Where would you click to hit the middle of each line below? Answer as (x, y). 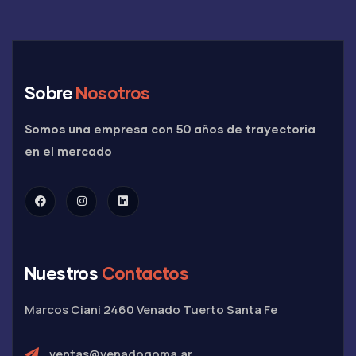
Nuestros (63, 273)
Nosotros (113, 92)
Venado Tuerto (180, 310)
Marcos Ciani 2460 (79, 310)
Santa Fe (252, 310)
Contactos (145, 273)
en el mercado (68, 151)
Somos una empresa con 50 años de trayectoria (170, 128)
